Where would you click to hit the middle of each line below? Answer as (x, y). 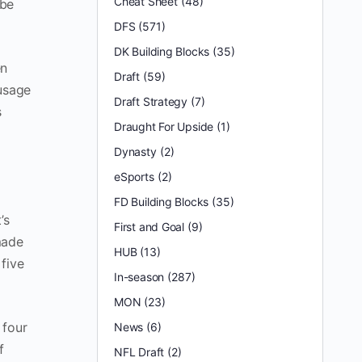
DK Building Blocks (162, 51)
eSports (134, 177)
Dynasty (135, 152)
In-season (139, 277)
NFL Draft (139, 352)
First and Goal (149, 227)
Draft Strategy (151, 101)
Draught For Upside (164, 126)
